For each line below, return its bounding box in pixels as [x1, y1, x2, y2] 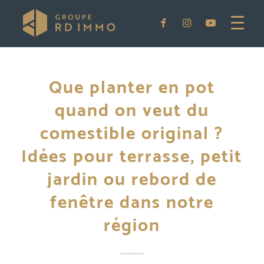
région [103, 212, 160, 240]
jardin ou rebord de [47, 166, 217, 194]
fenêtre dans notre [49, 189, 214, 217]
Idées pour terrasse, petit [21, 143, 243, 171]
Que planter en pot [48, 74, 215, 103]
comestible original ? [40, 120, 224, 148]
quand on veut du [54, 97, 209, 126]
